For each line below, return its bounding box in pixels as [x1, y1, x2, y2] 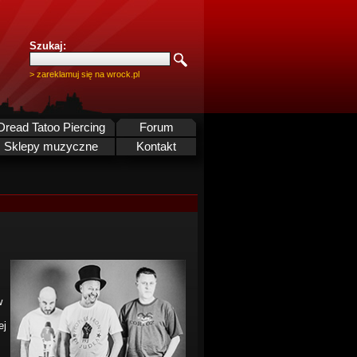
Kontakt [136, 140, 176, 153]
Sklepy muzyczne [4, 140, 98, 153]
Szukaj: [29, 40, 66, 52]
